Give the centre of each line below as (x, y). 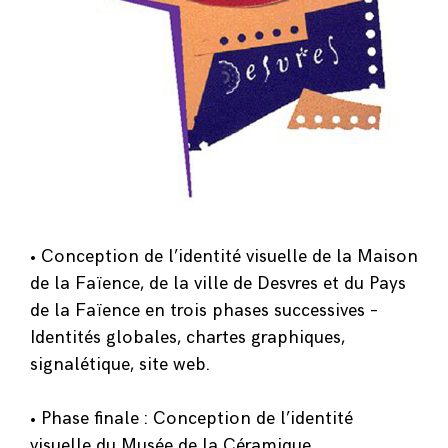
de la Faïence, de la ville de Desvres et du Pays (218, 283)
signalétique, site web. (120, 364)
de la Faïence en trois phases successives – (204, 310)
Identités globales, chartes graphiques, (187, 337)
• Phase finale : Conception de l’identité (191, 418)
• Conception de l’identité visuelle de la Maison (224, 256)
